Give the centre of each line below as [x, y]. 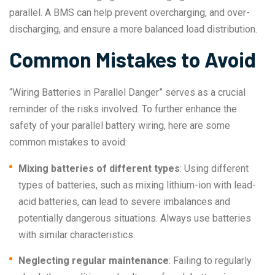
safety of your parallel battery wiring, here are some [120, 126]
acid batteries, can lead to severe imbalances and [124, 202]
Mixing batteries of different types [99, 169]
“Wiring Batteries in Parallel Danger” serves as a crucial [127, 93]
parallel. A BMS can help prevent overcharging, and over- [130, 13]
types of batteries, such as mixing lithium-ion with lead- [137, 185]
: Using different [214, 169]
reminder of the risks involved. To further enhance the [123, 109]
